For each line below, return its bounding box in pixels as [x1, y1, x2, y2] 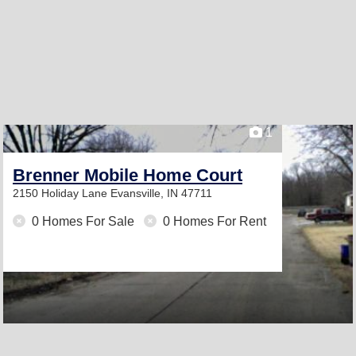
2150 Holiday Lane [13, 187, 110, 199]
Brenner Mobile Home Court [13, 165, 242, 185]
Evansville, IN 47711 [110, 187, 212, 199]
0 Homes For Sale [29, 215, 137, 228]
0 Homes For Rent [160, 215, 266, 228]
